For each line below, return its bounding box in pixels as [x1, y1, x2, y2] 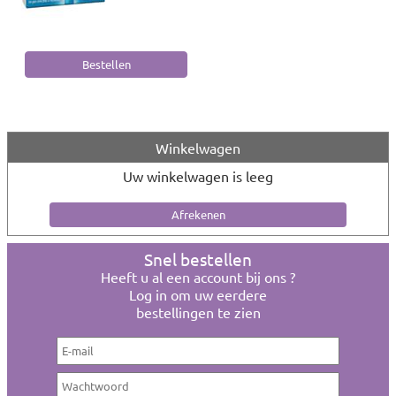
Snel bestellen [144, 248, 252, 270]
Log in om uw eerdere [129, 286, 267, 303]
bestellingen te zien [135, 303, 261, 321]
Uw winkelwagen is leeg [123, 167, 273, 185]
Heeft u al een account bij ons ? [101, 268, 295, 286]
